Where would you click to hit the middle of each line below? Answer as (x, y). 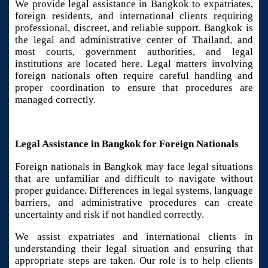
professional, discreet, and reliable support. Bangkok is (134, 28)
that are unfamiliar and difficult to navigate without (134, 178)
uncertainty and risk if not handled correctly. (110, 214)
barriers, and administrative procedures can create (134, 202)
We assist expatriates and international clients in (134, 237)
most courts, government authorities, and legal (134, 51)
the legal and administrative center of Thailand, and (134, 39)
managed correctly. (56, 99)
